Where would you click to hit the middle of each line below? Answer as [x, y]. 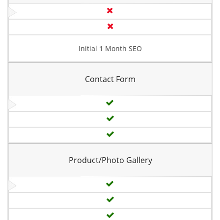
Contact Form [110, 79]
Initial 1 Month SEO [110, 48]
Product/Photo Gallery [110, 160]
